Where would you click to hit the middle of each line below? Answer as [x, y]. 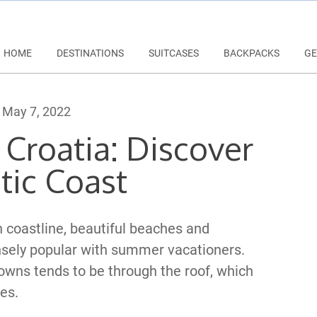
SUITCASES [174, 53]
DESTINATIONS [90, 53]
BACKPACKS [252, 53]
